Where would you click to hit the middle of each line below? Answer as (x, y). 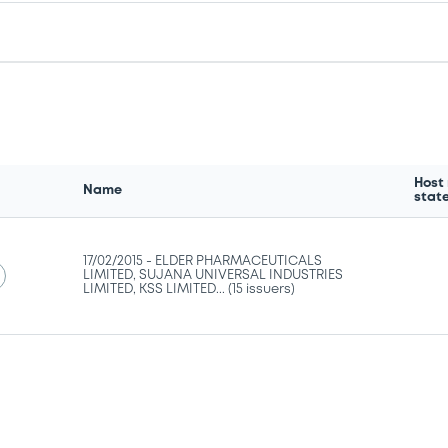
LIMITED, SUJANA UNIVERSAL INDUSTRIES (213, 275)
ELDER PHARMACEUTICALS (239, 261)
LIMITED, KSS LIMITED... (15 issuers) (189, 289)
